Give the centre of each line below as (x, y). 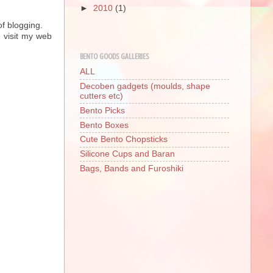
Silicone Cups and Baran (127, 154)
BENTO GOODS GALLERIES (114, 57)
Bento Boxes (104, 125)
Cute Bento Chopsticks (124, 140)
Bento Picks (102, 110)
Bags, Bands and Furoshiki (132, 168)
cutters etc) (101, 96)
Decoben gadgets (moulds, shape (145, 86)
